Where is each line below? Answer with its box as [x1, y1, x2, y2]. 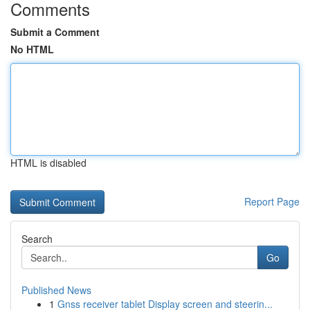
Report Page [244, 194, 300, 208]
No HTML [10, 42, 54, 56]
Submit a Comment [10, 25, 100, 39]
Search [21, 232, 53, 246]
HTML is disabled [10, 156, 86, 170]
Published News [21, 283, 91, 297]
